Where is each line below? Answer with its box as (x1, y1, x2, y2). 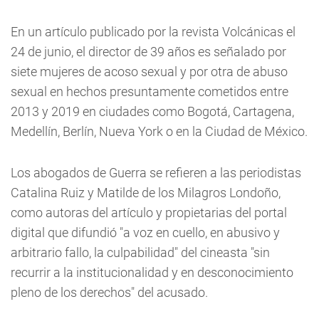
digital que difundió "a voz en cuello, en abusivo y (11, 225, 280, 240)
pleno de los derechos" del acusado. (11, 285, 208, 300)
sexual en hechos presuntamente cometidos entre (11, 84, 288, 99)
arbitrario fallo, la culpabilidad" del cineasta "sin (11, 245, 270, 260)
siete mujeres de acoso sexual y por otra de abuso (11, 64, 288, 79)
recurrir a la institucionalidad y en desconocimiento (11, 265, 293, 280)
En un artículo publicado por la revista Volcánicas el (11, 24, 296, 39)
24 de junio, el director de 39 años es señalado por (11, 44, 286, 59)
